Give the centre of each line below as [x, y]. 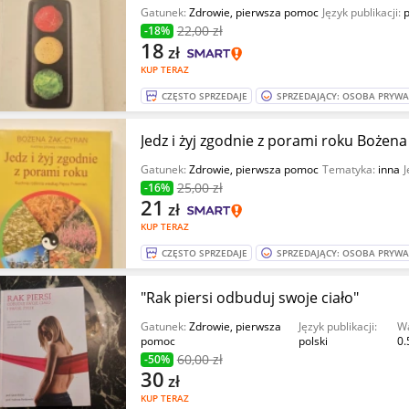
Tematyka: [350, 169]
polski [313, 341]
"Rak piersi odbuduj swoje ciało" [249, 298]
